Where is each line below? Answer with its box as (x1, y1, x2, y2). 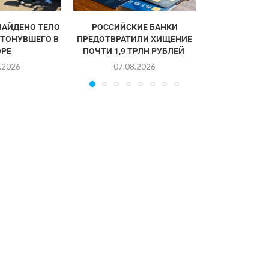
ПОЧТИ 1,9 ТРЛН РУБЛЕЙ (83, 46, 187, 56)
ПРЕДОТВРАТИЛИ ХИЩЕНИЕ (77, 34, 193, 44)
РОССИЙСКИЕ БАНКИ (91, 22, 178, 32)
